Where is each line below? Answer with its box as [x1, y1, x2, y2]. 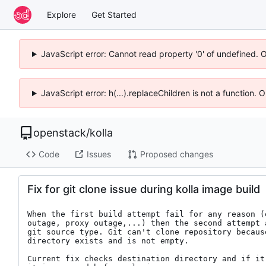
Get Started [91, 9, 137, 20]
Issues [86, 149, 111, 160]
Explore [47, 9, 76, 20]
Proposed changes [140, 149, 213, 160]
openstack [33, 126, 86, 139]
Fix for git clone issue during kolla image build [27, 182, 260, 195]
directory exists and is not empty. [27, 236, 189, 245]
